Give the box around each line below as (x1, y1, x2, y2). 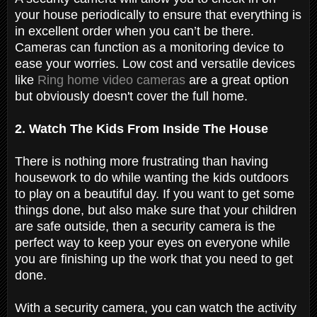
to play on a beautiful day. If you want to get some (15, 186, 294, 201)
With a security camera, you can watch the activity (15, 300, 296, 315)
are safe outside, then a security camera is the (15, 219, 275, 234)
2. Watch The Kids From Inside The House (15, 121, 272, 136)
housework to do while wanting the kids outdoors (15, 170, 289, 185)
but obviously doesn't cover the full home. (15, 88, 251, 103)
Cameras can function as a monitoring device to (15, 40, 284, 54)
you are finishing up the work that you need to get (15, 251, 293, 266)
